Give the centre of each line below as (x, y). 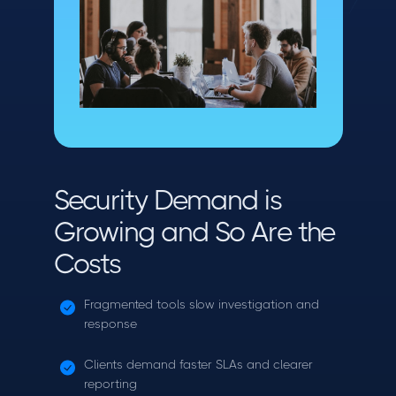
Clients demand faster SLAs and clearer (198, 364)
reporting (110, 384)
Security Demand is (168, 200)
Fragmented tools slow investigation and (201, 304)
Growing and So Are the (194, 232)
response (110, 324)
